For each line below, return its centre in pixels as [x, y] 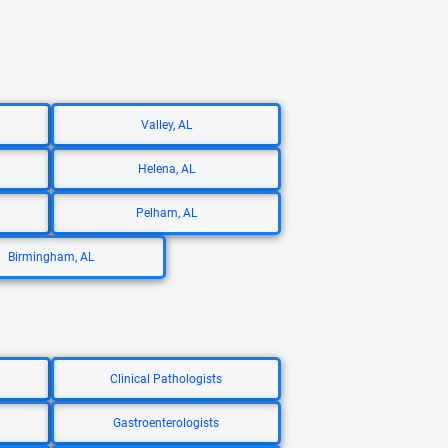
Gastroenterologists [166, 423]
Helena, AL [166, 169]
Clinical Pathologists [166, 379]
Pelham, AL [166, 213]
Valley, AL [166, 125]
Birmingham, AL [51, 257]
